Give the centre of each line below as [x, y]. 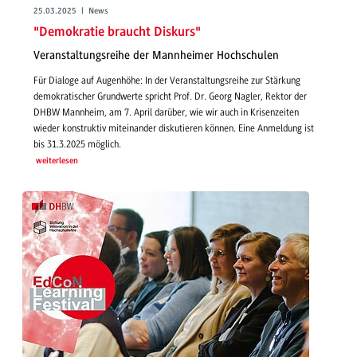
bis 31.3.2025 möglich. [77, 144]
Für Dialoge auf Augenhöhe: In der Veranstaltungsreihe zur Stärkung [167, 80]
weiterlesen [57, 161]
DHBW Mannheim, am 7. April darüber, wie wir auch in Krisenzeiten [166, 112]
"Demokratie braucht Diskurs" [117, 32]
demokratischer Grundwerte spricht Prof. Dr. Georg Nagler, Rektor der [170, 96]
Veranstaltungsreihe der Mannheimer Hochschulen [156, 56]
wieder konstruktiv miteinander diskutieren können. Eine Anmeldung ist [174, 128]
